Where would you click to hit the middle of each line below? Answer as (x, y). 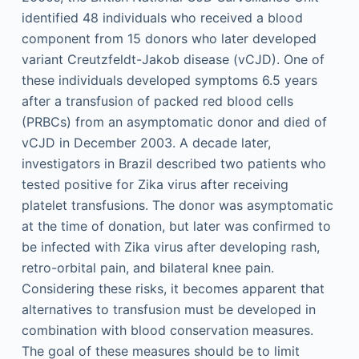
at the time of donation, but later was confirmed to (176, 226)
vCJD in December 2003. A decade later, (146, 143)
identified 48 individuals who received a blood (162, 18)
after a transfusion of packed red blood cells (157, 101)
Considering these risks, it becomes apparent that (173, 288)
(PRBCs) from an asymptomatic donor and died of (174, 122)
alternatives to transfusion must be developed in (168, 309)
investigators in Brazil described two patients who (173, 163)
